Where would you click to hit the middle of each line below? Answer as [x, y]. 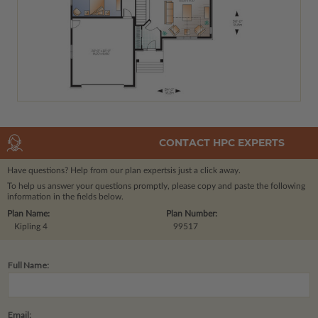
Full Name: [28, 265]
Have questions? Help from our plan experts [89, 170]
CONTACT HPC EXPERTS [222, 143]
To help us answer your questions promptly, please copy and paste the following [156, 186]
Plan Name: [28, 213]
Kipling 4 [31, 226]
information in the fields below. [65, 196]
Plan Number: [192, 213]
